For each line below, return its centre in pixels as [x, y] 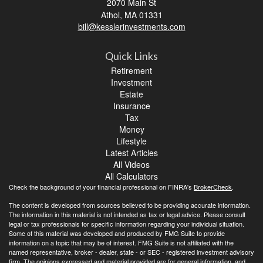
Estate [131, 94]
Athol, [111, 14]
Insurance [131, 105]
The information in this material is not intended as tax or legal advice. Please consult [127, 214]
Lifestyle [131, 141]
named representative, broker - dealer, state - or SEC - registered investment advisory [131, 252]
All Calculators [131, 176]
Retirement [131, 70]
